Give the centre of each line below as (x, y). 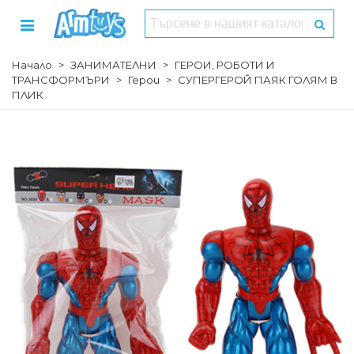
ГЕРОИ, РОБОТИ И (225, 65)
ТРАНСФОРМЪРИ (61, 80)
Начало (32, 65)
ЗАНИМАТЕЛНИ (113, 65)
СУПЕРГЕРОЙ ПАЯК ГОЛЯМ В (258, 80)
